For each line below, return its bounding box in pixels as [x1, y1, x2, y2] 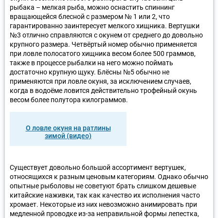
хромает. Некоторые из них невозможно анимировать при [10, 200, 197, 208]
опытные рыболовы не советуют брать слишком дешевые [10, 182, 196, 190]
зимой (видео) [45, 131, 91, 140]
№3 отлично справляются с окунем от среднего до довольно [10, 31, 203, 39]
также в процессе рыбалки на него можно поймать [10, 58, 173, 67]
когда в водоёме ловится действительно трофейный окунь [10, 86, 197, 94]
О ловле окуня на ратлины [25, 124, 111, 132]
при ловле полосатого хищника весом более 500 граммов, [10, 49, 196, 57]
